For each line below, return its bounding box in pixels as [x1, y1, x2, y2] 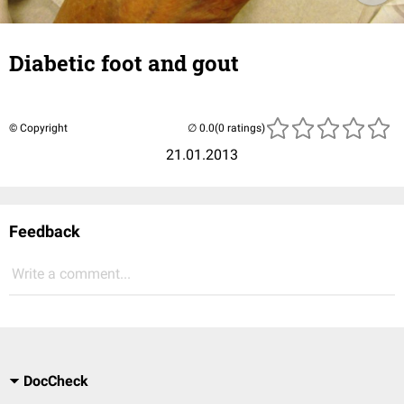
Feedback [9, 222, 80, 241]
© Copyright [9, 122, 68, 134]
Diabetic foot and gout [9, 49, 239, 78]
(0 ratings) [215, 122, 265, 134]
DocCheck [23, 372, 88, 390]
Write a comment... [12, 265, 131, 282]
